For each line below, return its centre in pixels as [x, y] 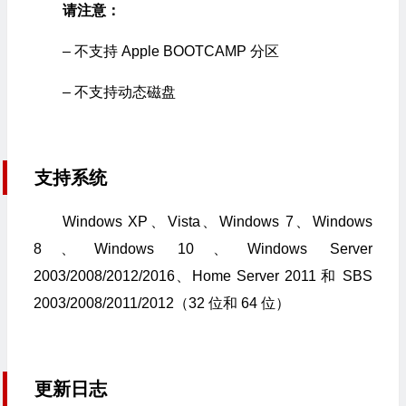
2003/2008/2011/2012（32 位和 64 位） [161, 303]
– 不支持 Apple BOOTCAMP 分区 [170, 51]
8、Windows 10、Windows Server [203, 249]
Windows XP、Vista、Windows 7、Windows [217, 222]
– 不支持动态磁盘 [119, 92]
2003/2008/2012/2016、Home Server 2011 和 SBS [203, 276]
